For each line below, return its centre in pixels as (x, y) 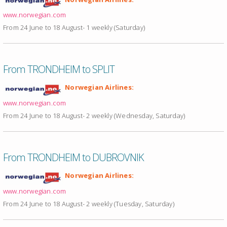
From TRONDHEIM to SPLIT (59, 69)
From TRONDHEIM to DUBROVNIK (73, 158)
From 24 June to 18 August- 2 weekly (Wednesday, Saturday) (94, 116)
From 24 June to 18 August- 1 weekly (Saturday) (74, 28)
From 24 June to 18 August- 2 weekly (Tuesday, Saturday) (89, 204)
